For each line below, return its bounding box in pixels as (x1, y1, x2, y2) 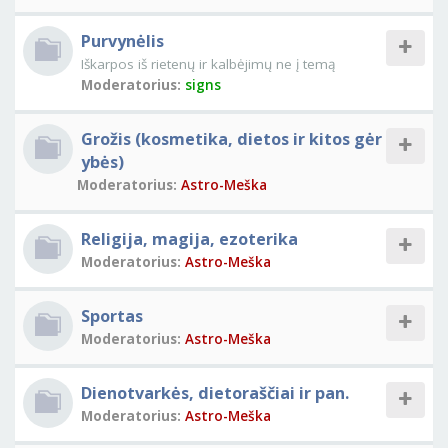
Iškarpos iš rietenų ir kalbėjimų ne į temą (81, 55, 336, 73)
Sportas (81, 305, 143, 327)
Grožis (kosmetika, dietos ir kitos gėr (81, 128, 382, 150)
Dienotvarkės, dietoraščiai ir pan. (81, 382, 349, 404)
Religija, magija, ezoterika (81, 228, 298, 250)
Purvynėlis (81, 30, 164, 52)
